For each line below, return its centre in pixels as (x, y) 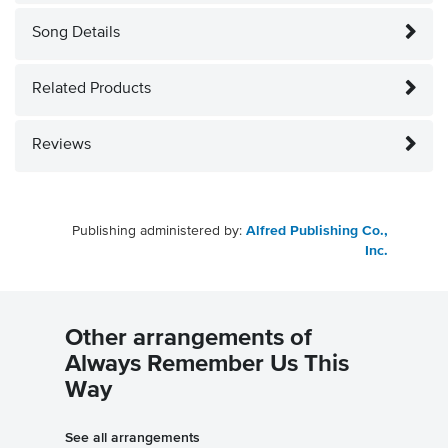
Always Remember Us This (207, 364)
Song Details (76, 33)
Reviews (61, 145)
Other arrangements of (188, 338)
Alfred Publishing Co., (317, 231)
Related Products (91, 89)
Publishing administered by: (159, 231)
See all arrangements (132, 437)
